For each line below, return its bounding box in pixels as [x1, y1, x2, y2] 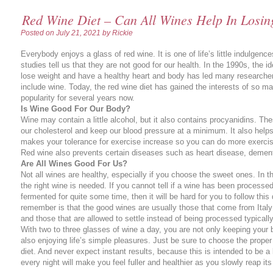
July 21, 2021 [56, 29, 101, 37]
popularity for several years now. [21, 93, 135, 102]
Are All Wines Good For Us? [21, 159, 127, 168]
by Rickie [101, 29, 133, 37]
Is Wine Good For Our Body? [21, 104, 130, 113]
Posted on [21, 29, 56, 37]
